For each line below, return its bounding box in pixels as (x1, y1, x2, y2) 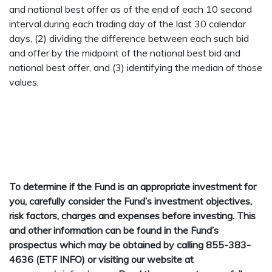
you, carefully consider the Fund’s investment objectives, (9, 195, 252, 208)
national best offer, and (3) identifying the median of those (9, 61, 262, 74)
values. (9, 76, 39, 89)
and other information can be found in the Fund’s (9, 224, 219, 237)
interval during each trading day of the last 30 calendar (9, 18, 246, 30)
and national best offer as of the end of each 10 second (9, 3, 252, 16)
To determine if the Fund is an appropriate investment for (9, 180, 256, 193)
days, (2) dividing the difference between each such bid (9, 32, 249, 45)
